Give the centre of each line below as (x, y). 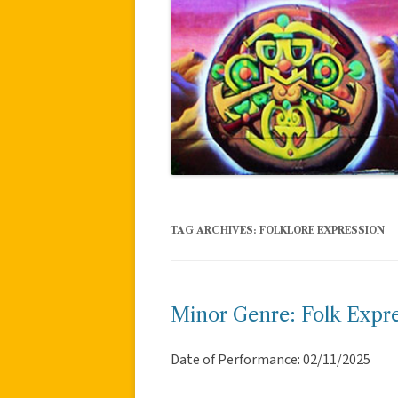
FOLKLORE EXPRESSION (322, 230)
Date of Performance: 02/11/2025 (271, 359)
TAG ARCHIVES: (215, 230)
